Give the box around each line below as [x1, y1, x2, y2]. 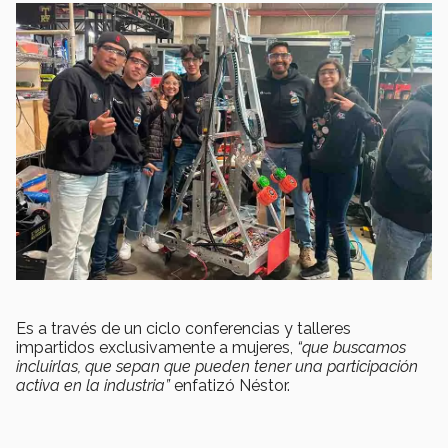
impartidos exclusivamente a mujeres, [16, 338, 297, 358]
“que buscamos [297, 338, 406, 358]
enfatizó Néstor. [170, 376, 294, 396]
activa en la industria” [16, 376, 170, 396]
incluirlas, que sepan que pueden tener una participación [16, 357, 418, 377]
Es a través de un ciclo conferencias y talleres [16, 319, 351, 339]
